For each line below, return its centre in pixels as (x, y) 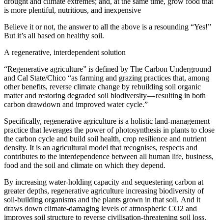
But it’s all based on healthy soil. (54, 36)
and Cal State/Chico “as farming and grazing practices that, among (107, 78)
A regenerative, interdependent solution (65, 53)
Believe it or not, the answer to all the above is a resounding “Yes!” (108, 27)
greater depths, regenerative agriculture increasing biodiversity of (104, 191)
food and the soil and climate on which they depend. (85, 165)
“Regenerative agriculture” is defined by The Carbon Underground (108, 69)
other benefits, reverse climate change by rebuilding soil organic (102, 87)
